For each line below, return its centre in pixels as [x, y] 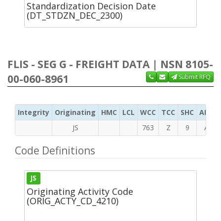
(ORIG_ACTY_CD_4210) [73, 201]
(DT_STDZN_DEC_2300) [74, 15]
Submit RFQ [194, 76]
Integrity [34, 112]
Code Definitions [55, 150]
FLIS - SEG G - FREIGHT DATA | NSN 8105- [110, 64]
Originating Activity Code [80, 191]
